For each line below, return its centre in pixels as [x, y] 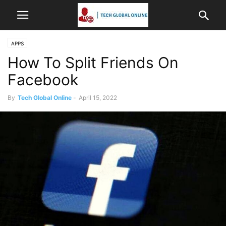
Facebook [43, 80]
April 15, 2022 [98, 98]
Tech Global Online [45, 98]
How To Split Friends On [93, 63]
